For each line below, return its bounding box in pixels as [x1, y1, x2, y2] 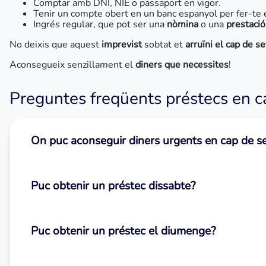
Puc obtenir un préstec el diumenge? [31, 223, 216, 239]
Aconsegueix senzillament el [9, 58, 135, 71]
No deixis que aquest [9, 38, 102, 51]
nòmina [164, 18, 198, 31]
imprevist [102, 38, 142, 51]
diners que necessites [135, 58, 229, 71]
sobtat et [142, 38, 185, 51]
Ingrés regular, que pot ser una [33, 18, 164, 31]
